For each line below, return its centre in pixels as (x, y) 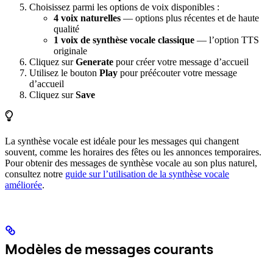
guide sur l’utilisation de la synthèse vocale (147, 174)
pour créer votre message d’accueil (181, 62)
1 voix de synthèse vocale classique (124, 40)
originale (70, 51)
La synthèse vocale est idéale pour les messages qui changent (122, 141)
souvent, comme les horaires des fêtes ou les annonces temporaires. (133, 152)
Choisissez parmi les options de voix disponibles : (124, 7)
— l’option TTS (227, 40)
